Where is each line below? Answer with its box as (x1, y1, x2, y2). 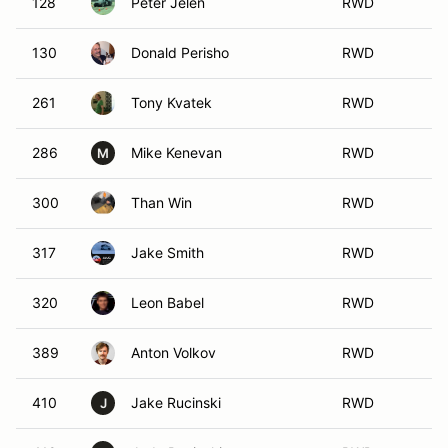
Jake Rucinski (131, 394, 221, 411)
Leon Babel (131, 294, 204, 311)
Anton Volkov (131, 344, 216, 361)
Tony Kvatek (131, 94, 212, 111)
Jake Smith (131, 244, 204, 261)
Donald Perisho (131, 44, 229, 61)
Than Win (131, 194, 192, 211)
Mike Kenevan (131, 144, 222, 161)
